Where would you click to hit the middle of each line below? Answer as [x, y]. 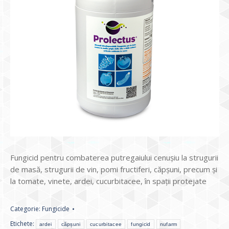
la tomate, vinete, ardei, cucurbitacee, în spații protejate [108, 181]
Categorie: [26, 209]
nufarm [168, 224]
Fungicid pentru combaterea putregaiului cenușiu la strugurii [114, 157]
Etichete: [23, 224]
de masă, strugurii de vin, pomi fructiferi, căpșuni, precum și [114, 169]
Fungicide [56, 209]
